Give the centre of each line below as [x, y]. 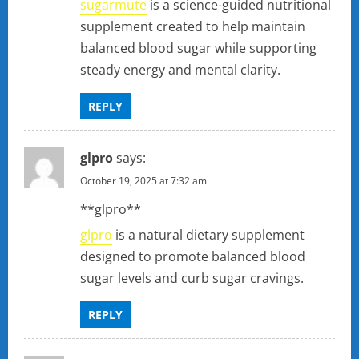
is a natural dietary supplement [208, 235]
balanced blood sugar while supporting [198, 48]
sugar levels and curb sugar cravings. [192, 278]
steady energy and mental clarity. [180, 70]
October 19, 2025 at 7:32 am [143, 181]
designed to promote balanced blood [193, 257]
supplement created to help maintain [193, 27]
